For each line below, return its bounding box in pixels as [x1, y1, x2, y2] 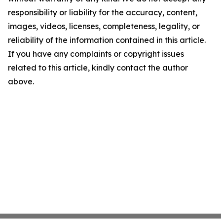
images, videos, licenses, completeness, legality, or [8, 21, 200, 31]
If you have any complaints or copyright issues [8, 49, 184, 59]
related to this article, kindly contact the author [8, 63, 188, 73]
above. [8, 76, 34, 86]
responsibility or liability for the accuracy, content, [8, 7, 197, 17]
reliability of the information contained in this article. [8, 35, 206, 45]
